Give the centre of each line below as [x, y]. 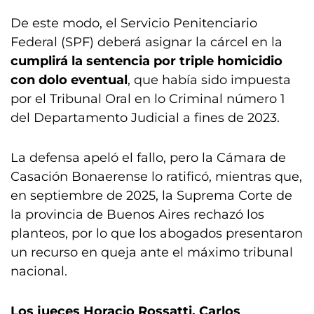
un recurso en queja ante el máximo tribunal [152, 252]
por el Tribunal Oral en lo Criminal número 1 [148, 99]
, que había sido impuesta [209, 80]
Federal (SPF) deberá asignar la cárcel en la [146, 42]
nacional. [39, 271]
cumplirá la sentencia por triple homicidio [146, 61]
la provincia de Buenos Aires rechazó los [137, 214]
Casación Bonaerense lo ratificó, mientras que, [156, 177]
